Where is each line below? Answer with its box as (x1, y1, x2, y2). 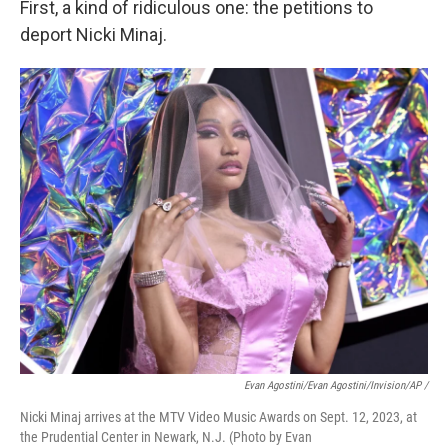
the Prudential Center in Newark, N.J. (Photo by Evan (20, 429, 312, 445)
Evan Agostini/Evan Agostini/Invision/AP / (244, 379, 428, 392)
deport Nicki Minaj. (20, 24, 167, 45)
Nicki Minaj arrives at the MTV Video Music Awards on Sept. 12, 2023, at (20, 409, 417, 425)
